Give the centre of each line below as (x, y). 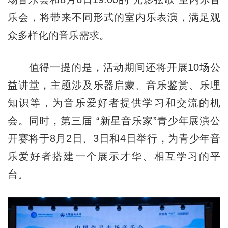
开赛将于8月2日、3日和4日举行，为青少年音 (114, 138)
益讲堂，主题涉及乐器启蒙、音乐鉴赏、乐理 (114, 85)
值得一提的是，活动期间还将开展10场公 (114, 67)
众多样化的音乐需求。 (58, 35)
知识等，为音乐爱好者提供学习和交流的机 (114, 103)
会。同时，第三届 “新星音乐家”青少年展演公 (114, 120)
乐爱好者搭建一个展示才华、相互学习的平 (114, 156)
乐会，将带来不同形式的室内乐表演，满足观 (114, 17)
